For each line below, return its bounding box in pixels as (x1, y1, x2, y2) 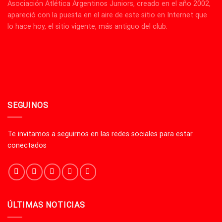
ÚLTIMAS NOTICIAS (7, 200, 85, 210)
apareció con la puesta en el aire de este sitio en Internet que (7, 10, 207, 19)
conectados (7, 141, 47, 150)
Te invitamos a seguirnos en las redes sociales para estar (7, 129, 193, 138)
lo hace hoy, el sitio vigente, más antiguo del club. (7, 22, 167, 31)
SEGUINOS (7, 100, 49, 110)
